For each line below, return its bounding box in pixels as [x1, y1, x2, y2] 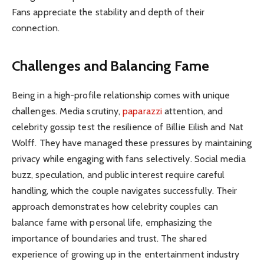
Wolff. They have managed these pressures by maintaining [12, 137, 252, 148]
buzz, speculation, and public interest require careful [12, 169, 225, 180]
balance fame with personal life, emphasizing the [12, 216, 212, 228]
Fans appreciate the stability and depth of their [12, 6, 204, 18]
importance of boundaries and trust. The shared [12, 232, 207, 244]
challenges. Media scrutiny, [12, 105, 123, 117]
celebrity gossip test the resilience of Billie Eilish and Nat [12, 121, 243, 133]
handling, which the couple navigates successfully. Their [12, 184, 237, 196]
